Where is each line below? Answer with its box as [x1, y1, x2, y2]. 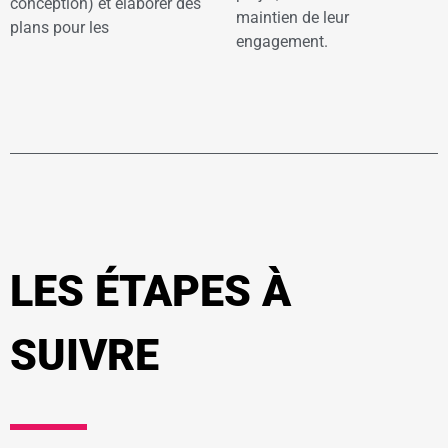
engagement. [235, 32, 328, 52]
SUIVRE [10, 330, 159, 381]
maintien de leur [235, 8, 349, 28]
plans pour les [10, 17, 109, 37]
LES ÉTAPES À [10, 266, 291, 317]
